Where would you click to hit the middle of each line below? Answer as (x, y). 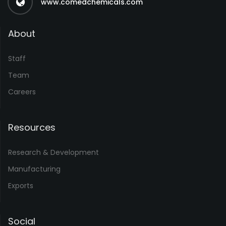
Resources (32, 127)
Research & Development (53, 152)
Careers (22, 92)
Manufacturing (34, 169)
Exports (21, 186)
